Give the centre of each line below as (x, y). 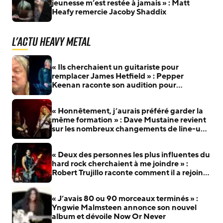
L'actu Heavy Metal (52, 41)
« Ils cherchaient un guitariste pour (115, 67)
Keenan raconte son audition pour (114, 85)
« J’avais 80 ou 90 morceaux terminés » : (125, 199)
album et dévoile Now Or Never (109, 217)
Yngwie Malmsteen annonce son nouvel (124, 208)
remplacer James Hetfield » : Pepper (118, 76)
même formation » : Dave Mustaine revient (129, 120)
